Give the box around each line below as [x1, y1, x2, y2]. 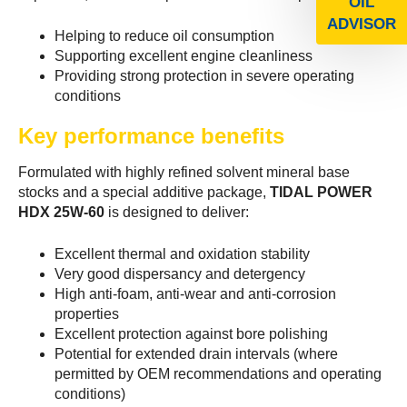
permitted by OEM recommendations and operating [55, 365, 382, 382]
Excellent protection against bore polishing [55, 325, 328, 342]
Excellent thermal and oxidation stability [55, 245, 310, 262]
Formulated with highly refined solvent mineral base [18, 164, 350, 180]
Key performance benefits [18, 123, 284, 148]
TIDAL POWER [270, 184, 372, 200]
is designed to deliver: [104, 203, 249, 220]
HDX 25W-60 [18, 203, 104, 220]
